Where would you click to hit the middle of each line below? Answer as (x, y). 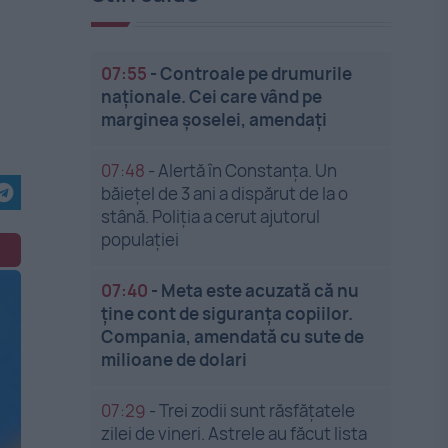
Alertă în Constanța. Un (248, 170)
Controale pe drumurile (256, 73)
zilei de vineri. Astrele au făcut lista (234, 433)
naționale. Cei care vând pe (212, 96)
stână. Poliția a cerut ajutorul (211, 216)
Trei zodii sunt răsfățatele (257, 410)
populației (140, 239)
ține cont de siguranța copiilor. (227, 313)
